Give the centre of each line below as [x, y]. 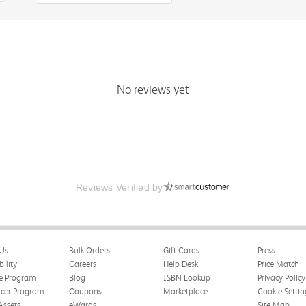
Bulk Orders [89, 250]
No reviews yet [153, 89]
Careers [82, 264]
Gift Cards [181, 250]
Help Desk [180, 264]
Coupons [85, 291]
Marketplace [185, 291]
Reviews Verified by [119, 187]
